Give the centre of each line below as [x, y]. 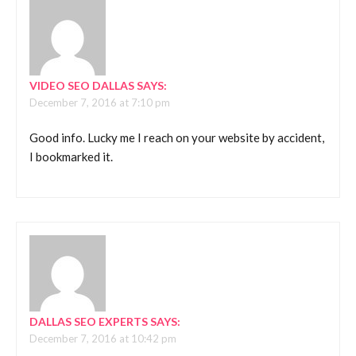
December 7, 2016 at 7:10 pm [100, 102]
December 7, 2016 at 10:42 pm [103, 338]
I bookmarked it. [71, 157]
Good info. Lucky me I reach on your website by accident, [177, 138]
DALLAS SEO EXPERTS [89, 321]
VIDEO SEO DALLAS [82, 85]
